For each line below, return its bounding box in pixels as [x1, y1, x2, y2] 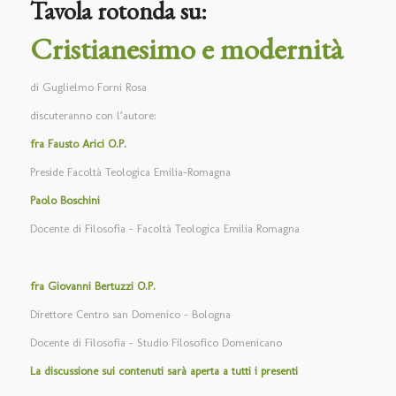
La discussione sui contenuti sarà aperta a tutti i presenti [29, 363, 298, 377]
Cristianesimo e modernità [29, 29, 343, 69]
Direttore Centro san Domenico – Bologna [29, 307, 231, 321]
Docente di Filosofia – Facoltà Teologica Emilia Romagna [29, 222, 300, 236]
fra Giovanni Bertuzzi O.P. [29, 278, 156, 293]
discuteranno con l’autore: [29, 109, 156, 123]
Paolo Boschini [29, 194, 100, 208]
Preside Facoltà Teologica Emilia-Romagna [29, 165, 231, 179]
